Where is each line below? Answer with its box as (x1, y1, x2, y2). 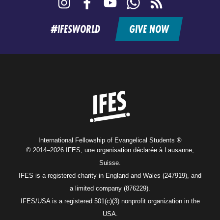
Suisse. (99, 159, 121, 166)
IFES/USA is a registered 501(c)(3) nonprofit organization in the (20, 197, 200, 205)
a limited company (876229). (70, 185, 150, 192)
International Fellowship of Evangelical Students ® (38, 137, 182, 144)
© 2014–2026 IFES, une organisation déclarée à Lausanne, (26, 146, 194, 154)
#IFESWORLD (50, 22, 100, 37)
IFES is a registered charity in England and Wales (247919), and (19, 172, 201, 179)
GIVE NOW (129, 22, 169, 37)
